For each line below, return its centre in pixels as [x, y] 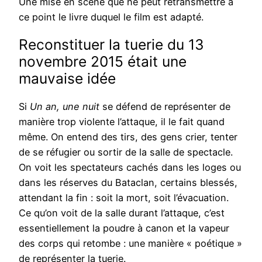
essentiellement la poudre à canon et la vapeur [124, 228]
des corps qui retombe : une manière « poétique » [130, 244]
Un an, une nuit [65, 107]
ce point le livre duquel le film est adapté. [111, 17]
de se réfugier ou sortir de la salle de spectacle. [126, 152]
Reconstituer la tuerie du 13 [111, 45]
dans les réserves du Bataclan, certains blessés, [128, 183]
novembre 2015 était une [103, 62]
